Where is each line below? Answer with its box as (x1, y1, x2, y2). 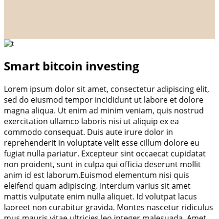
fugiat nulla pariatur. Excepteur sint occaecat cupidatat (4, 148, 206, 159)
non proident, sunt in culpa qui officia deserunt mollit (4, 158, 201, 170)
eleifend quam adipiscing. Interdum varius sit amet (4, 180, 191, 191)
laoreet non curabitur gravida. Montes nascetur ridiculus (4, 201, 213, 213)
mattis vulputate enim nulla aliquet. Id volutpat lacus (4, 191, 197, 202)
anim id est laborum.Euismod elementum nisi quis (4, 169, 189, 180)
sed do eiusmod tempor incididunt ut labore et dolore (4, 94, 203, 105)
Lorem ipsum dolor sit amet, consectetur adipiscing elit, (4, 83, 209, 94)
